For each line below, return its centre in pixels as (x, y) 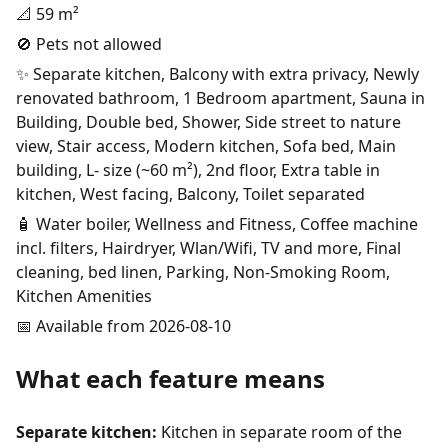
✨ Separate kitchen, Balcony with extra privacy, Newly (217, 73)
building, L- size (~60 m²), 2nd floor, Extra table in (198, 169)
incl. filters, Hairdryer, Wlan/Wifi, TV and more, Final (208, 247)
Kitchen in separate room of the (279, 432)
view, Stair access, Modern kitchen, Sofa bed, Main (206, 145)
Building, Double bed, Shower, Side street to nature (208, 121)
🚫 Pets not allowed (89, 43)
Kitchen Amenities (84, 295)
